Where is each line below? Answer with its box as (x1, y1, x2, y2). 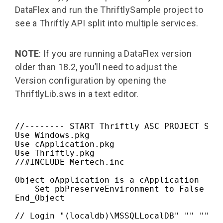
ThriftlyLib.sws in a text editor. (15, 88, 139, 99)
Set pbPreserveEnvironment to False (15, 184, 204, 194)
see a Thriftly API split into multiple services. (15, 17, 199, 28)
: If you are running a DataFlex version (39, 48, 192, 59)
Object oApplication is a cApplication (15, 175, 199, 185)
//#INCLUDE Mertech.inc (15, 157, 124, 167)
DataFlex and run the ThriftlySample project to (15, 4, 204, 15)
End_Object (15, 193, 65, 203)
